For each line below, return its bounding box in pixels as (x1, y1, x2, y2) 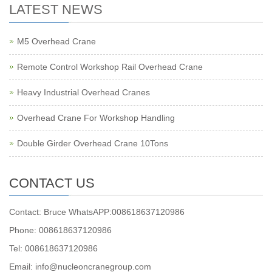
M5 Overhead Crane (17, 36, 96, 47)
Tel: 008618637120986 (9, 243, 98, 254)
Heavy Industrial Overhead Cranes (17, 87, 150, 98)
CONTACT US (9, 175, 95, 191)
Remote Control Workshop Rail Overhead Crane (17, 62, 203, 72)
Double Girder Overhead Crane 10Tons (17, 138, 168, 149)
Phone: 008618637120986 (9, 225, 112, 236)
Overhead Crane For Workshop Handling (17, 113, 175, 123)
